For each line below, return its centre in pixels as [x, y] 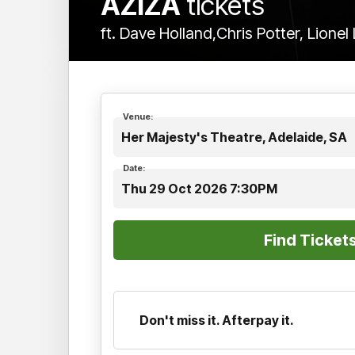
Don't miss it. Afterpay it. [217, 320]
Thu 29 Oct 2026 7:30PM [199, 188]
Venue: [138, 116]
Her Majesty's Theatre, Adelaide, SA [234, 137]
